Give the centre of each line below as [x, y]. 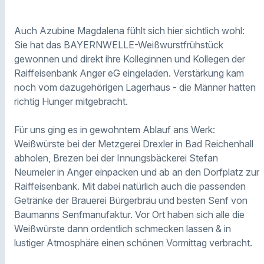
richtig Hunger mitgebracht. [71, 102]
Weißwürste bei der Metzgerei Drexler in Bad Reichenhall [134, 144]
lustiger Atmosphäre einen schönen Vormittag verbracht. [134, 243]
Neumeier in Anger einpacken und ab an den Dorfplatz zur [137, 172]
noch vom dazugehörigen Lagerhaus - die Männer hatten [135, 88]
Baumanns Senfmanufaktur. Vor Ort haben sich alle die [129, 215]
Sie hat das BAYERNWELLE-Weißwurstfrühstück [119, 45]
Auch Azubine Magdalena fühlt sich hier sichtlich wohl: [129, 31]
